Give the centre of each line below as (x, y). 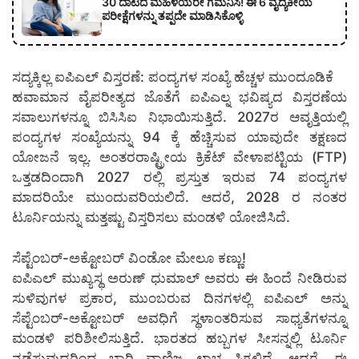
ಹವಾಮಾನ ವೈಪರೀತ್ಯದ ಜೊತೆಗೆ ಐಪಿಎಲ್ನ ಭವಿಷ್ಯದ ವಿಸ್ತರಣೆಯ (179, 97)
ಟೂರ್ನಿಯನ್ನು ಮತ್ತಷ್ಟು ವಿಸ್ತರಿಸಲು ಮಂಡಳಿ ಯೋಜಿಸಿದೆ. (151, 218)
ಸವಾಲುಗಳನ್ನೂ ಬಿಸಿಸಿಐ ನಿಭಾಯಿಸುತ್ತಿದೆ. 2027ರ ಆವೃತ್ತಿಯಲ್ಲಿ (179, 117)
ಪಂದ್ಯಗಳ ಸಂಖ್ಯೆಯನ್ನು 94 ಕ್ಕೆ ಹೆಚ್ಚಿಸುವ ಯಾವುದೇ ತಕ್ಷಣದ (179, 137)
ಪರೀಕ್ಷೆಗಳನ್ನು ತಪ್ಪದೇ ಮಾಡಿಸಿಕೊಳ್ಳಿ (172, 16)
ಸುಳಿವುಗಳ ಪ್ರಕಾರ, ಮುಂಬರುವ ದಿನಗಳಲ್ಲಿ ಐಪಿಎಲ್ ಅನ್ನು (179, 298)
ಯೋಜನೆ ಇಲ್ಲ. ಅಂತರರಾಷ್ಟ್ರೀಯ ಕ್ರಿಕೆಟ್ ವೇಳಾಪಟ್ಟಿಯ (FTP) (179, 157)
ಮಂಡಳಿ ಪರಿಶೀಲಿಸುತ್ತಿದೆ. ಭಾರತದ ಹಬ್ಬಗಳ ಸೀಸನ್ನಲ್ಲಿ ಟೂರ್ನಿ (179, 338)
